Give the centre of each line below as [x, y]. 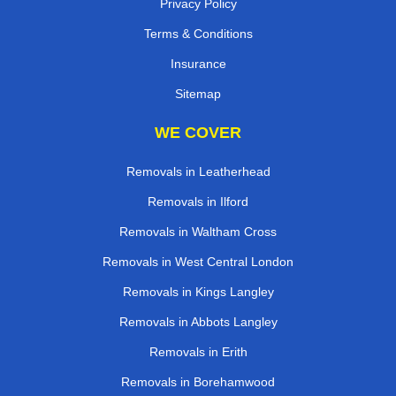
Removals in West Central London [198, 262]
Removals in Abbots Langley [198, 322]
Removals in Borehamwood [198, 382]
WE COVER [198, 133]
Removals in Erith [198, 352]
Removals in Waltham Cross [198, 232]
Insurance [198, 64]
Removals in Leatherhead [198, 172]
